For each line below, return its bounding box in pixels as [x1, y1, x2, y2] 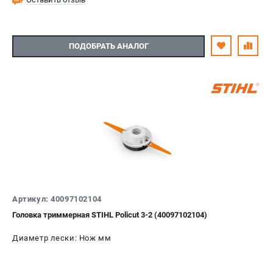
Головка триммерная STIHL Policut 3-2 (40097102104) [12, 210, 207, 219]
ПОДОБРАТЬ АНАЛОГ [68, 41, 149, 51]
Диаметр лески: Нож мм [12, 233, 112, 243]
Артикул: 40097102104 [12, 194, 102, 204]
